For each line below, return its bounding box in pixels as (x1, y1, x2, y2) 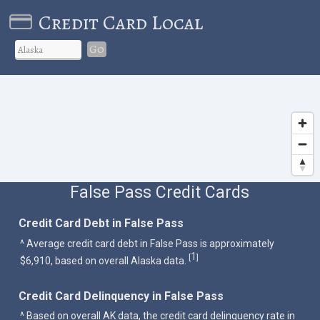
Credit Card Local (38, 9, 203, 36)
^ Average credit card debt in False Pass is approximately (20, 237, 275, 249)
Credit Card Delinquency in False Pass (19, 289, 224, 303)
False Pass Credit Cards (70, 182, 250, 202)
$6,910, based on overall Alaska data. (20, 254, 189, 266)
